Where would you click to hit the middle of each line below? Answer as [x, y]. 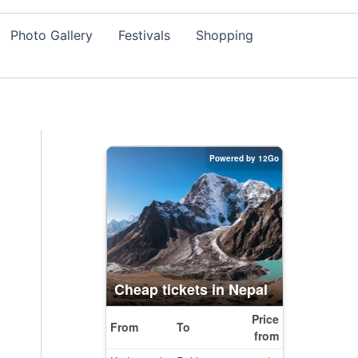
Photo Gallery [52, 35]
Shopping [225, 35]
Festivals [144, 35]
